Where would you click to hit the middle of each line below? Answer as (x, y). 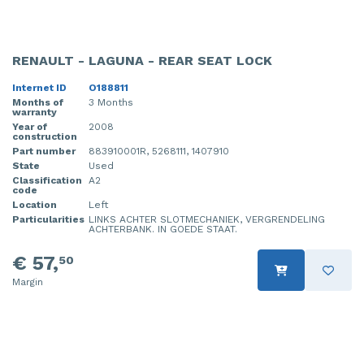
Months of (38, 103)
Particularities (48, 220)
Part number (44, 152)
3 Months (111, 103)
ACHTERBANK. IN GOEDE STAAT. (163, 230)
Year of (30, 127)
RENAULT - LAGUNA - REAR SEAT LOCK (142, 61)
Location (35, 205)
